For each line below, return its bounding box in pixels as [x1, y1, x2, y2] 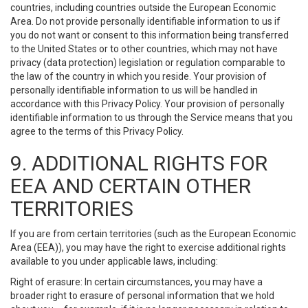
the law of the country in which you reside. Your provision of [10, 71, 267, 82]
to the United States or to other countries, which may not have [10, 43, 278, 54]
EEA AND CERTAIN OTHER [10, 174, 251, 198]
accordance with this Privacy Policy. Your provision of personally [10, 98, 285, 109]
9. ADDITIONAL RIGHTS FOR [10, 151, 267, 175]
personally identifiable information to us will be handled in [10, 85, 258, 96]
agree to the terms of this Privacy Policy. [10, 126, 184, 137]
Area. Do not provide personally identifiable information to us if [10, 16, 280, 27]
